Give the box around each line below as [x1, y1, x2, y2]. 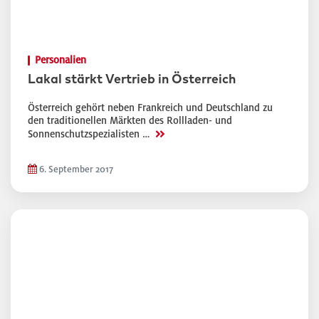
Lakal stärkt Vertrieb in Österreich [28, 73, 236, 86]
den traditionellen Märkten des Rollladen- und [28, 115, 232, 126]
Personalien [35, 55, 86, 66]
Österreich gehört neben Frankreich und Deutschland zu [28, 103, 273, 113]
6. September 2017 [37, 164, 113, 174]
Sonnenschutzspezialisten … [28, 129, 152, 140]
